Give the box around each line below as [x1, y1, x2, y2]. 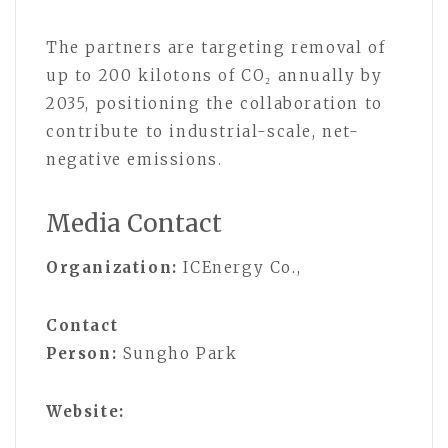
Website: [46, 402, 125, 422]
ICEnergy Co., [177, 258, 302, 278]
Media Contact [46, 208, 222, 240]
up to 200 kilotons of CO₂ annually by [46, 66, 383, 86]
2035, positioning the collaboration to [46, 94, 383, 114]
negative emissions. [46, 150, 223, 170]
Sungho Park [117, 344, 238, 364]
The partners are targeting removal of [46, 38, 386, 58]
